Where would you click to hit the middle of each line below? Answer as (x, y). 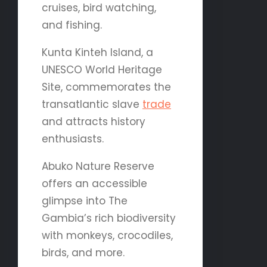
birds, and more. (83, 252)
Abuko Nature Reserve (98, 166)
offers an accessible (94, 183)
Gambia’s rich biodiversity (109, 218)
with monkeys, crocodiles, (107, 235)
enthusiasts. (73, 139)
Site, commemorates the (106, 87)
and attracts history (94, 121)
